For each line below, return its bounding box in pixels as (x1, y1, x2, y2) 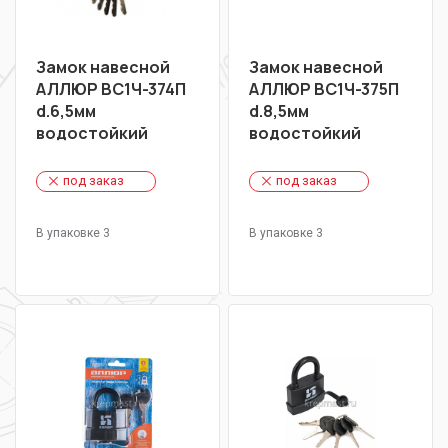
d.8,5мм (249, 100, 309, 123)
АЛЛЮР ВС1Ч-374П (36, 78, 186, 101)
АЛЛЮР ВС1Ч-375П (249, 78, 399, 101)
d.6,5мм (36, 100, 96, 123)
